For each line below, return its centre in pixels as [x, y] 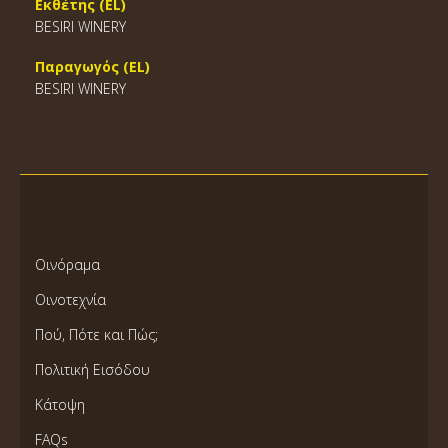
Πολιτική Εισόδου [92, 369]
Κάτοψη [60, 404]
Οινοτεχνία [70, 299]
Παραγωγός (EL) [92, 66]
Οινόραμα [67, 264]
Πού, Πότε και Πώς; [96, 334]
